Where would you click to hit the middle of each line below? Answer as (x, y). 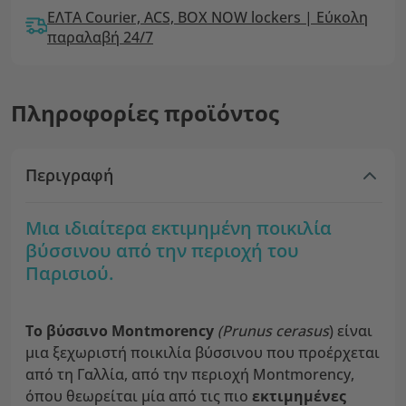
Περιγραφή (69, 175)
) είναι (351, 331)
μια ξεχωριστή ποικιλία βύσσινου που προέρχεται (203, 353)
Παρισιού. (69, 273)
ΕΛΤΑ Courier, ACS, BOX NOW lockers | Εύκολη (208, 17)
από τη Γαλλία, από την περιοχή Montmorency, (190, 374)
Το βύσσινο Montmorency (120, 331)
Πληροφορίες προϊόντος (145, 113)
